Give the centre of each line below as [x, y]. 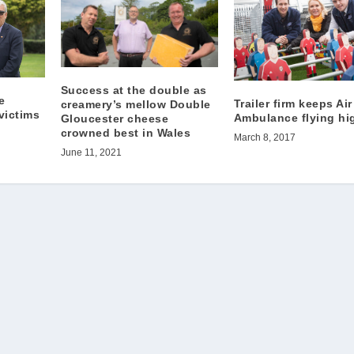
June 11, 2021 [91, 153]
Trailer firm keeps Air [293, 104]
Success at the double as [134, 90]
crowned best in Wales [126, 133]
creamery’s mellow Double [136, 105]
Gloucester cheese [115, 119]
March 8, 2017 [264, 137]
